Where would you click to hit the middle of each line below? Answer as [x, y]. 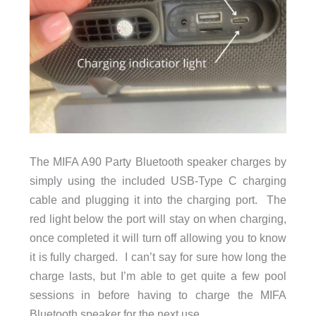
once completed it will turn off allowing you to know [158, 237]
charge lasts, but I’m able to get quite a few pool [158, 275]
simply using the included [100, 180]
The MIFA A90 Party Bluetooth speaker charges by [158, 161]
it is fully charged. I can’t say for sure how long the [158, 256]
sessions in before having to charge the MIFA [158, 294]
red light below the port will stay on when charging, [158, 218]
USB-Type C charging [229, 180]
